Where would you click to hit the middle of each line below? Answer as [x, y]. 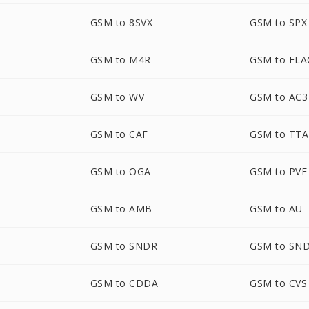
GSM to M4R [120, 60]
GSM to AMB [121, 209]
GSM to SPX [279, 22]
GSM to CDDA [124, 283]
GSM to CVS [279, 283]
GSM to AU [276, 209]
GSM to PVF [279, 171]
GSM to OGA [120, 171]
